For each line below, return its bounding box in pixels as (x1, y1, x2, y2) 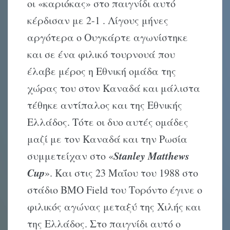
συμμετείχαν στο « (27, 149, 114, 163)
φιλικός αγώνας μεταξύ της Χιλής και (27, 200, 201, 214)
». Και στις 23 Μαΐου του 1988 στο (45, 166, 199, 180)
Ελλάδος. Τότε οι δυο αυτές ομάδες (27, 115, 189, 129)
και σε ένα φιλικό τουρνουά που (27, 47, 176, 62)
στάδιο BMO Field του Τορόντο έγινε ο (27, 183, 203, 197)
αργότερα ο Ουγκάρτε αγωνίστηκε (27, 30, 188, 45)
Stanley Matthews (113, 148, 190, 163)
